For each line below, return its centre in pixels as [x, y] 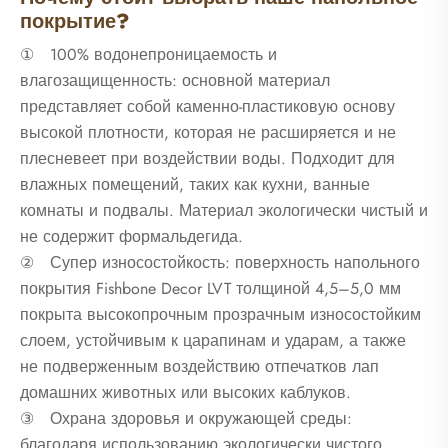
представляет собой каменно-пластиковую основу [207, 107]
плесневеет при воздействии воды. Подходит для [207, 159]
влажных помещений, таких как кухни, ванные [195, 185]
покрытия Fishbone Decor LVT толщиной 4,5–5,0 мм [210, 289]
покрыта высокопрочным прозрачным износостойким [220, 315]
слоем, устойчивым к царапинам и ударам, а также [213, 341]
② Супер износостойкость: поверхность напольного [220, 263]
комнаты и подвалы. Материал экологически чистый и [224, 211]
